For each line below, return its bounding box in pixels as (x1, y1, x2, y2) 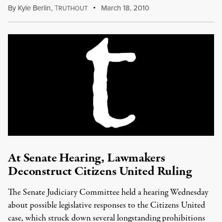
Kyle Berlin (18, 2, 51, 13)
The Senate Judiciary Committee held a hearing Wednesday (8, 186, 208, 199)
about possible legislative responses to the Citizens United (8, 199, 205, 212)
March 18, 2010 (99, 2, 150, 13)
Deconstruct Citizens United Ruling (8, 163, 192, 180)
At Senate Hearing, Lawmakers (8, 149, 165, 167)
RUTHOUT (58, 4, 88, 12)
